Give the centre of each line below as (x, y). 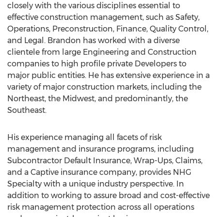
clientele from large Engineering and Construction (102, 52)
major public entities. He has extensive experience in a (108, 75)
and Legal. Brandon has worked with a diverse (93, 40)
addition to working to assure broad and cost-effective (108, 195)
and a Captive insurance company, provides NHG (99, 172)
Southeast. (27, 110)
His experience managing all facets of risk (85, 137)
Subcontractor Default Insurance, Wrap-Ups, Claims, (105, 161)
